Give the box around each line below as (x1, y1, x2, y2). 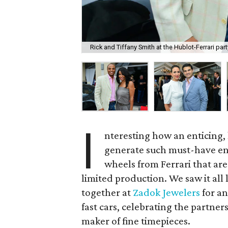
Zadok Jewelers (133, 186, 200, 198)
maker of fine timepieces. (81, 215, 190, 227)
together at (81, 186, 133, 198)
